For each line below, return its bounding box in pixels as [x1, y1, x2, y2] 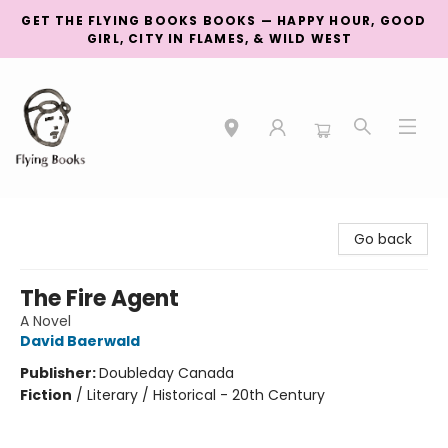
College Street [15, 207, 115, 227]
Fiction [20, 385, 72, 405]
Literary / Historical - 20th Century [87, 385, 325, 405]
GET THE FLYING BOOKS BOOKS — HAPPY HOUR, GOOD [21, 12, 427, 29]
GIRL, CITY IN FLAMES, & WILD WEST [87, 30, 361, 47]
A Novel [20, 311, 71, 331]
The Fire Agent [20, 283, 179, 314]
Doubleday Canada [99, 363, 234, 383]
